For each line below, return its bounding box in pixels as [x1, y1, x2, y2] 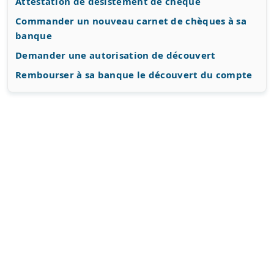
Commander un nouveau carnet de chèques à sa [15, 15, 246, 28]
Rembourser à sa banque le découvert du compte [15, 68, 253, 81]
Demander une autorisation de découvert [15, 49, 216, 62]
